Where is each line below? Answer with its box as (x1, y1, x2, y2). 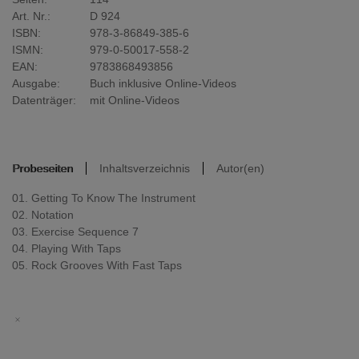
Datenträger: (12, 94, 76, 107)
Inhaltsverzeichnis (99, 162, 190, 175)
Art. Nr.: (12, 10, 50, 23)
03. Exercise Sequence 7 (12, 225, 139, 239)
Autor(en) (216, 162, 264, 175)
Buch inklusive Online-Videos (90, 77, 236, 91)
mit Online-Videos (90, 94, 179, 107)
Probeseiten (12, 162, 73, 175)
